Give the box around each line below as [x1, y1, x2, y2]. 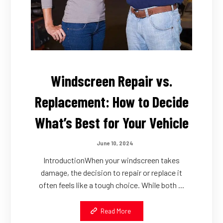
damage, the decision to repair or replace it [41, 168, 182, 178]
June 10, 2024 [97, 139, 133, 146]
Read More [100, 207, 131, 216]
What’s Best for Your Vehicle [34, 113, 189, 132]
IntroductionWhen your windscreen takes [43, 155, 180, 165]
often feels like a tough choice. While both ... [39, 180, 184, 190]
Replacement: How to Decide [34, 93, 189, 111]
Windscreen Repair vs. [51, 72, 172, 90]
